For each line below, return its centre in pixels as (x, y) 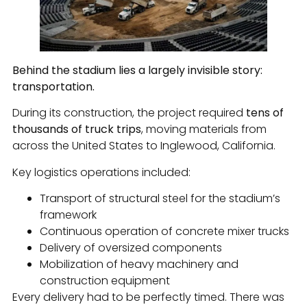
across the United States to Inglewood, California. (144, 146)
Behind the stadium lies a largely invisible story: (137, 71)
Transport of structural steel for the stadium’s (160, 199)
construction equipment (105, 281)
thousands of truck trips (77, 130)
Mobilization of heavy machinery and (139, 265)
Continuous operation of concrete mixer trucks (164, 232)
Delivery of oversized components (131, 248)
